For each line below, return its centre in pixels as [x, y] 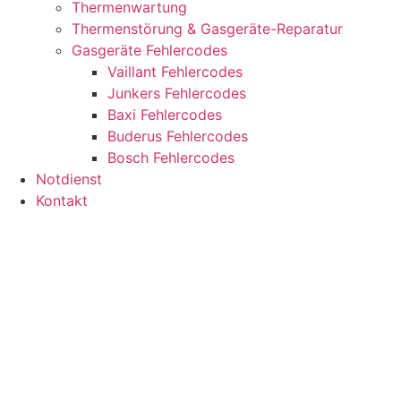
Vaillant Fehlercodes [175, 72]
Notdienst [69, 179]
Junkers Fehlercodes [177, 93]
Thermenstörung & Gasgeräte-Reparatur [207, 29]
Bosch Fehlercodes [171, 158]
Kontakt [62, 200]
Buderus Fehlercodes [178, 136]
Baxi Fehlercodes [165, 115]
